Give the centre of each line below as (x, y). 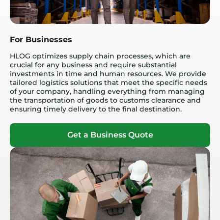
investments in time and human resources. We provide (108, 73)
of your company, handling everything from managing (107, 91)
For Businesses (41, 39)
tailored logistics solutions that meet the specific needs (109, 82)
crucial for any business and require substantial (93, 65)
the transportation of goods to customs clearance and (105, 100)
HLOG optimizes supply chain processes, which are (100, 56)
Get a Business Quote (110, 135)
